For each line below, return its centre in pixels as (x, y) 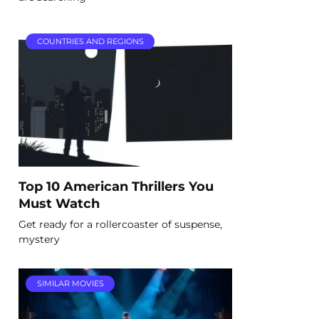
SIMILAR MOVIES (70, 284)
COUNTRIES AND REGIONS (90, 42)
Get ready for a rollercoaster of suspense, (120, 224)
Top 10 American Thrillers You (116, 186)
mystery (39, 239)
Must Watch (59, 203)
